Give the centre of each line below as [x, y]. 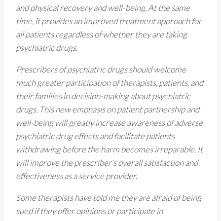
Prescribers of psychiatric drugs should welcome [101, 70]
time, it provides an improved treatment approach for [109, 21]
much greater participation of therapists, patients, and [110, 83]
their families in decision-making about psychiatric [103, 96]
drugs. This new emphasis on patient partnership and [108, 110]
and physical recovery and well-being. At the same [103, 8]
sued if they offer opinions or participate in [89, 211]
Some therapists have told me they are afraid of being [109, 198]
